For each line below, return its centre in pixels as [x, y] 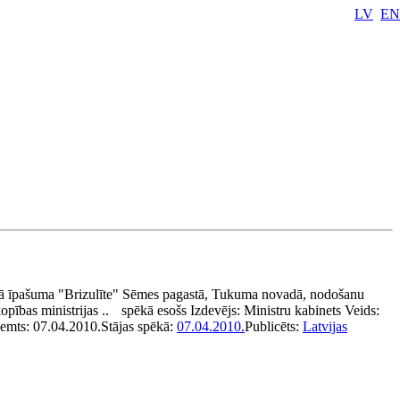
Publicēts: [274, 326]
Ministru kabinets [292, 310]
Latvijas [325, 326]
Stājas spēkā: [139, 326]
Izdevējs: [217, 310]
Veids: [362, 310]
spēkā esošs [154, 310]
